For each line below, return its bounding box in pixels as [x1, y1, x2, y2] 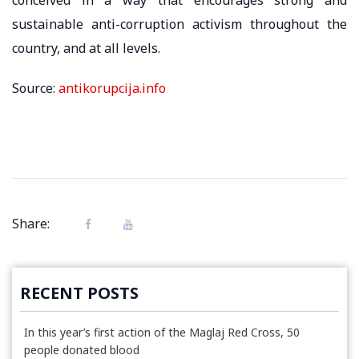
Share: [12, 214, 50, 232]
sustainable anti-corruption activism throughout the [12, 14, 347, 33]
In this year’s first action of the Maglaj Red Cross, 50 [24, 324, 300, 340]
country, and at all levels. [12, 38, 163, 57]
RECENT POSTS [20, 281, 139, 304]
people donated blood [24, 341, 139, 357]
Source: [12, 79, 58, 97]
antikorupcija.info [58, 79, 166, 97]
